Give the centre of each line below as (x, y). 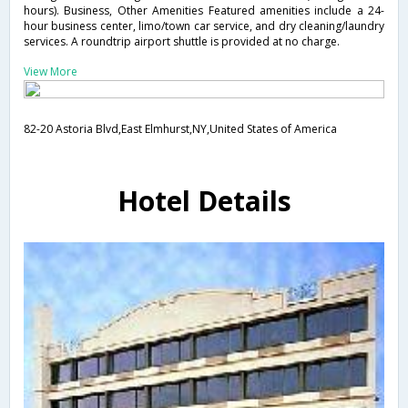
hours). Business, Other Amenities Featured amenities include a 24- (204, 11)
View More (51, 72)
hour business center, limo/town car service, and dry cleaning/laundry (204, 26)
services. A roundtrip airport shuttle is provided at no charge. (182, 42)
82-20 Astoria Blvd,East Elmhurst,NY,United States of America (180, 129)
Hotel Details (204, 201)
